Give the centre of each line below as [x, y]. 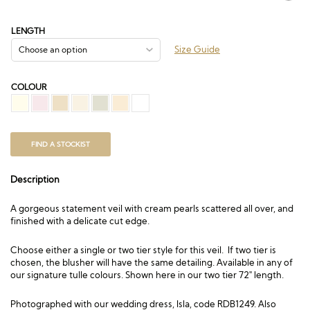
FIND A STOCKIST [61, 144]
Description [35, 179]
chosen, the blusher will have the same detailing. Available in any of [152, 262]
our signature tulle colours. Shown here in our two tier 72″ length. [147, 275]
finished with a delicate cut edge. [80, 221]
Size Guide [197, 49]
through [160, 24]
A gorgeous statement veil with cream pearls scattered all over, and [152, 208]
